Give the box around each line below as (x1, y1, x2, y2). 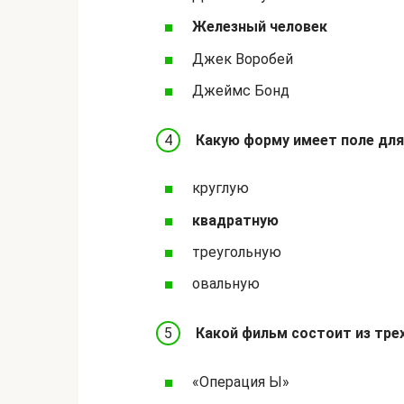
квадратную (192, 211, 279, 229)
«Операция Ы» (192, 372, 289, 390)
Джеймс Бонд (192, 81, 289, 99)
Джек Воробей (192, 50, 293, 68)
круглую (192, 179, 249, 197)
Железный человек (192, 18, 327, 36)
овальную (192, 275, 260, 293)
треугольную (192, 243, 281, 261)
